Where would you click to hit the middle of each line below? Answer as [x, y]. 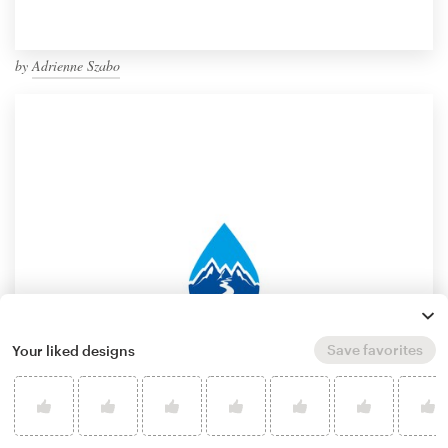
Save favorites [375, 349]
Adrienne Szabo [76, 66]
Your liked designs [73, 350]
